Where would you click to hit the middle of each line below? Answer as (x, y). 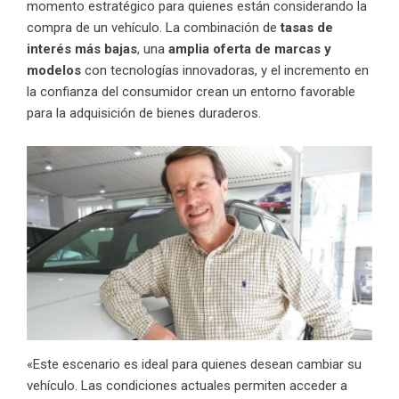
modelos (54, 70)
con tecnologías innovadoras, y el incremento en (225, 70)
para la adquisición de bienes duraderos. (144, 113)
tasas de (307, 27)
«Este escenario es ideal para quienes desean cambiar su (194, 365)
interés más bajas (82, 49)
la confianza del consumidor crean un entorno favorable (191, 91)
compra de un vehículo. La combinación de (154, 27)
